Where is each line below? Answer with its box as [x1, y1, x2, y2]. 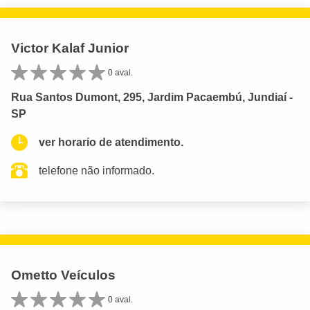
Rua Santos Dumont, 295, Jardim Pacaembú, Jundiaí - [11, 91, 293, 104]
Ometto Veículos [11, 268, 116, 283]
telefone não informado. [39, 165, 154, 177]
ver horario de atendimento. [39, 136, 183, 149]
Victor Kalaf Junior [11, 41, 129, 55]
